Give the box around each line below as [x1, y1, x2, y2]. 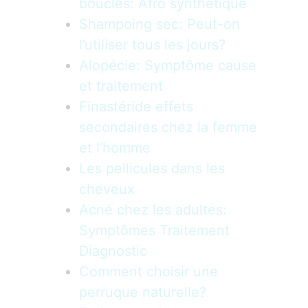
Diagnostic [79, 243, 147, 259]
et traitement [79, 78, 163, 94]
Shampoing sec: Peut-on [79, 16, 240, 32]
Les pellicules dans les [79, 160, 225, 177]
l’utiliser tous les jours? [79, 36, 225, 53]
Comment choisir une [79, 263, 218, 280]
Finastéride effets [79, 98, 193, 115]
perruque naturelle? [79, 284, 206, 300]
